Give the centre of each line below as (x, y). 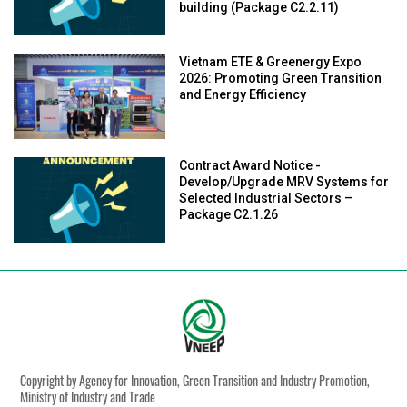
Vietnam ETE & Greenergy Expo (271, 63)
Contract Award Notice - (250, 167)
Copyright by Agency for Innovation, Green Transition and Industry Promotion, (195, 382)
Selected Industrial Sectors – (266, 199)
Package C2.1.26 (229, 216)
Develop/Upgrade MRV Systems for (284, 183)
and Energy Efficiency (243, 96)
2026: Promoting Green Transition (281, 79)
